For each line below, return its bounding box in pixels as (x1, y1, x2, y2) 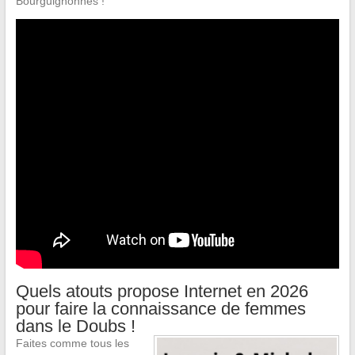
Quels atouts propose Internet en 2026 (15, 281, 308, 301)
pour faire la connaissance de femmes (15, 298, 306, 319)
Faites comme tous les (15, 336, 129, 349)
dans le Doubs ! (15, 315, 136, 336)
